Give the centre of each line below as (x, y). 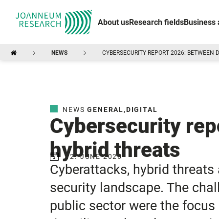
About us (113, 22)
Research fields (156, 22)
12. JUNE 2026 (94, 156)
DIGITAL (142, 109)
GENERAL (105, 109)
